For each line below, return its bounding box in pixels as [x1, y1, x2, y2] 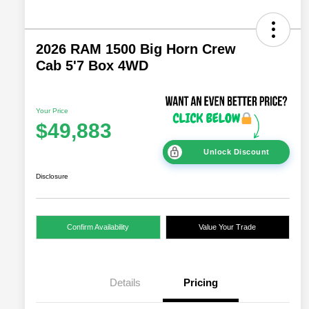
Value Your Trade [199, 223, 257, 232]
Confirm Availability [67, 223, 130, 232]
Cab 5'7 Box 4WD [36, 57, 148, 73]
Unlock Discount [203, 148, 270, 157]
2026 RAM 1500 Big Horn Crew [36, 41, 236, 57]
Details [109, 277, 141, 289]
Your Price [36, 107, 68, 115]
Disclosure [36, 172, 68, 181]
